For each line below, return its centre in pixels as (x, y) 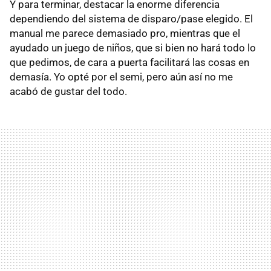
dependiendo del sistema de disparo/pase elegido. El (131, 18)
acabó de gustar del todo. (68, 91)
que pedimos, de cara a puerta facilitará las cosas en (129, 62)
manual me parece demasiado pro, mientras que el (125, 33)
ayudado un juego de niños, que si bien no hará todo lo (133, 47)
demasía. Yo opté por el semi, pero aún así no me (121, 77)
